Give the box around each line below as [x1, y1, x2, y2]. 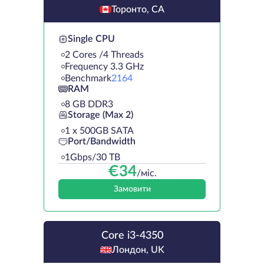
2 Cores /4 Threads [65, 49, 144, 60]
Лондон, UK [111, 245, 164, 255]
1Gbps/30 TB [65, 152, 120, 162]
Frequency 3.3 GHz [65, 61, 144, 71]
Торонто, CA [111, 4, 164, 14]
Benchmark [65, 73, 111, 83]
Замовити [113, 184, 151, 193]
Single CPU [68, 34, 115, 44]
